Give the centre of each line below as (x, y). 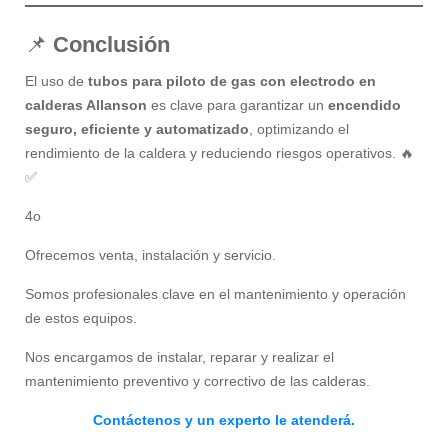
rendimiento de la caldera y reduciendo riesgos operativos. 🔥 (219, 153)
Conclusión (111, 44)
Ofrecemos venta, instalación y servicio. (150, 255)
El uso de (56, 81)
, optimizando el (299, 129)
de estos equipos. (81, 318)
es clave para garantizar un (237, 105)
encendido (364, 105)
